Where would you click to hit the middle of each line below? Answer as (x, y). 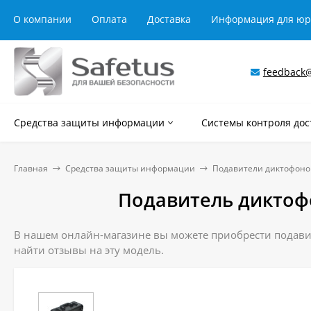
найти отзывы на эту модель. (89, 250)
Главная (31, 168)
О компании (42, 19)
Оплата (109, 19)
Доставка (169, 19)
